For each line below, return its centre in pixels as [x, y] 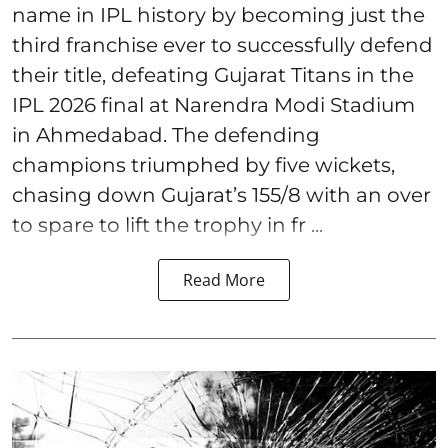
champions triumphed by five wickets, [203, 165]
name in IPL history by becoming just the [218, 15]
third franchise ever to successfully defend [222, 45]
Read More [224, 280]
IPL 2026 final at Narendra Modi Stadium [213, 105]
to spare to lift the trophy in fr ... [167, 225]
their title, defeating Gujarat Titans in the [213, 75]
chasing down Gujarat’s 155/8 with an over [221, 195]
